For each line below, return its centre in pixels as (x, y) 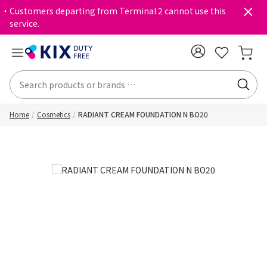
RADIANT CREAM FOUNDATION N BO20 (143, 114)
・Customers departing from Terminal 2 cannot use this (114, 11)
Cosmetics (54, 114)
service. (24, 23)
